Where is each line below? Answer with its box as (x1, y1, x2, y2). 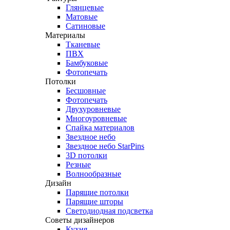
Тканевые (66, 40, 100, 49)
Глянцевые (66, 3, 104, 12)
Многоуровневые (66, 114, 127, 123)
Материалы (45, 31, 85, 40)
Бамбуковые (66, 59, 108, 68)
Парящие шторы (66, 197, 123, 206)
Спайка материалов (66, 123, 135, 132)
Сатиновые (66, 22, 105, 31)
